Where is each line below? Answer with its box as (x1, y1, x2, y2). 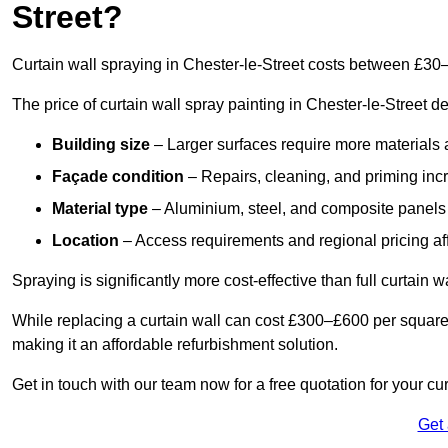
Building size (52, 136, 154, 154)
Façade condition (52, 168, 188, 186)
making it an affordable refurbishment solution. (12, 336, 338, 354)
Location (52, 232, 123, 250)
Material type (52, 200, 152, 218)
